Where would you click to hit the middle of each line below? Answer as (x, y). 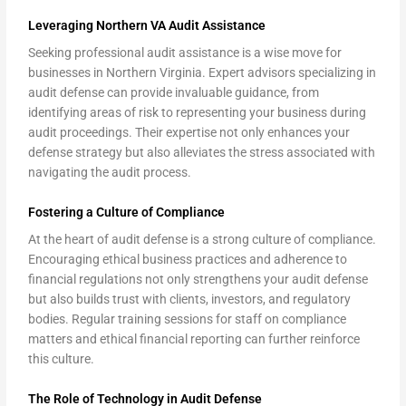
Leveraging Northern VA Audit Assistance (147, 25)
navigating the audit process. (110, 172)
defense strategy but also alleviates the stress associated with (202, 152)
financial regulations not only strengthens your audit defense (198, 279)
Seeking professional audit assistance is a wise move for (185, 53)
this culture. (62, 359)
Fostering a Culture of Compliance (127, 212)
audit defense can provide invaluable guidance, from (174, 92)
